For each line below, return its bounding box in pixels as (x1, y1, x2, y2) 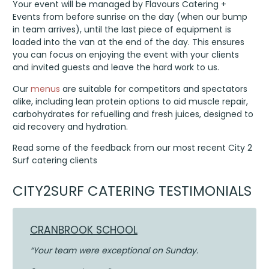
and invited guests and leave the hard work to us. (13, 61, 220, 74)
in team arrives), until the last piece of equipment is (13, 23, 232, 36)
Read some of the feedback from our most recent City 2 (13, 141, 253, 154)
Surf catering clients (13, 154, 98, 166)
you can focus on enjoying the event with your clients (13, 49, 240, 61)
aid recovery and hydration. (13, 120, 128, 133)
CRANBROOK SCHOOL (29, 223, 138, 238)
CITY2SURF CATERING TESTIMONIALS (13, 181, 252, 201)
